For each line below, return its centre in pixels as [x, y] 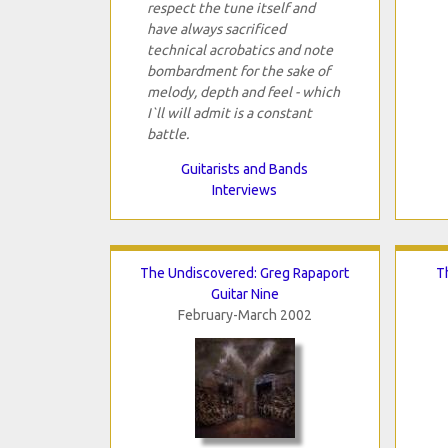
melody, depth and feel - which [243, 91]
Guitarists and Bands [244, 168]
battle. [167, 133]
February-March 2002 [244, 314]
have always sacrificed [216, 28]
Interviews [244, 189]
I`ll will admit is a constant [229, 112]
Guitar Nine [244, 293]
